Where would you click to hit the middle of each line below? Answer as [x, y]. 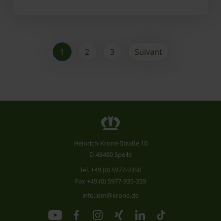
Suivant [148, 52]
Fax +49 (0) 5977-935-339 [110, 181]
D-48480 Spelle [110, 155]
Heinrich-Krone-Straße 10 [110, 143]
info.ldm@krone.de [110, 196]
